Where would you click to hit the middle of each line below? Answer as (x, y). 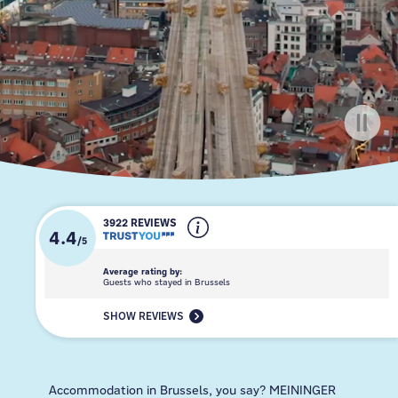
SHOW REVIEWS (143, 316)
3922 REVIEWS (140, 223)
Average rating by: (143, 271)
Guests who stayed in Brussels (167, 282)
